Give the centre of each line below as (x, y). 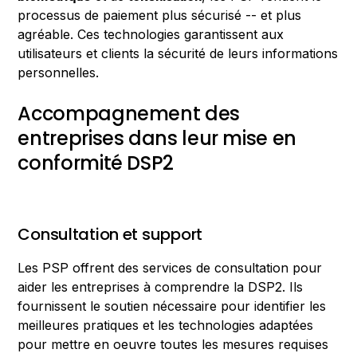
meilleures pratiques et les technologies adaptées (166, 326)
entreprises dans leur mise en (157, 139)
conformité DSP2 (96, 163)
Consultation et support (110, 235)
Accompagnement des (129, 114)
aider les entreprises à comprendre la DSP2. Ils (161, 287)
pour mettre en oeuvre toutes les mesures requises (173, 345)
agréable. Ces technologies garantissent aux (151, 35)
